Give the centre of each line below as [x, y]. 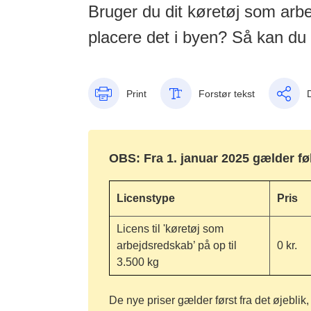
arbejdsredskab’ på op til [176, 245]
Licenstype [145, 198]
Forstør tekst [226, 93]
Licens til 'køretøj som [170, 229]
